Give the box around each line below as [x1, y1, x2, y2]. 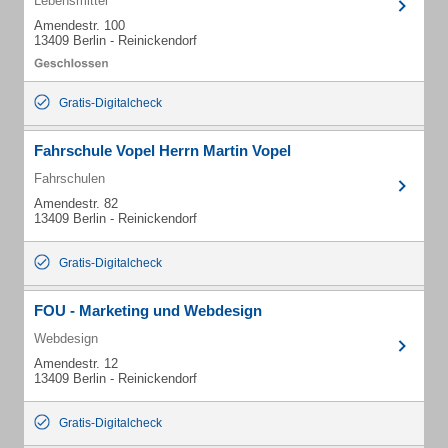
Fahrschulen [34, 171, 105, 186]
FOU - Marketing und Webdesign [34, 302, 262, 319]
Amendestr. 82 [34, 196, 118, 211]
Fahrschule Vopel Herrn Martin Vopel [34, 142, 291, 159]
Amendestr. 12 [34, 356, 118, 371]
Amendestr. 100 [34, 18, 125, 33]
